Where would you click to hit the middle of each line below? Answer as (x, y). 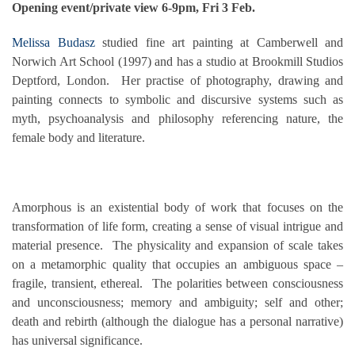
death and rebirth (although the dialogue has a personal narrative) (177, 321)
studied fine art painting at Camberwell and (219, 42)
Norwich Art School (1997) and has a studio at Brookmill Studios (177, 61)
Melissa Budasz (53, 42)
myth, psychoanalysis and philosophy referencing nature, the (177, 118)
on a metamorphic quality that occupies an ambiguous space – (177, 264)
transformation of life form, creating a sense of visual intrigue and (177, 226)
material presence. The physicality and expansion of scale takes (177, 245)
